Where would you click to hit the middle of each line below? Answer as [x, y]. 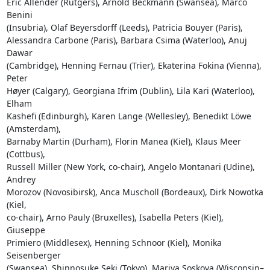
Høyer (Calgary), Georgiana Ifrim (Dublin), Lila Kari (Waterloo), [130, 91]
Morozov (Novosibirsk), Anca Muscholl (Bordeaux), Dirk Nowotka [135, 192]
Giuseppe [27, 230]
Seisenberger [35, 255]
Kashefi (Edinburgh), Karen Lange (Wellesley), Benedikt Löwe [129, 116]
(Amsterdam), [35, 129]
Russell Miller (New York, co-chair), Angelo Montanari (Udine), [130, 167]
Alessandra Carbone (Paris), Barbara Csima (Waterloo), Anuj [127, 40]
